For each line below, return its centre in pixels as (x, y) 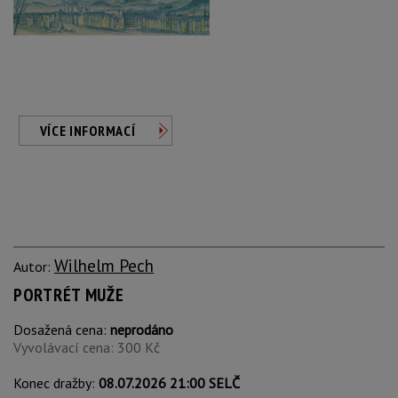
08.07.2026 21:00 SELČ (169, 383)
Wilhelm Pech (104, 265)
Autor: (34, 267)
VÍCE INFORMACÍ (88, 131)
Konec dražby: (56, 383)
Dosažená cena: (62, 330)
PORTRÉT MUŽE (69, 295)
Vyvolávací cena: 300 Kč (87, 347)
